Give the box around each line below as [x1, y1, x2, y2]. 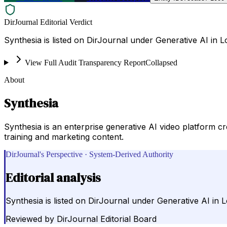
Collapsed [145, 58, 177, 67]
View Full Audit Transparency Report [24, 58, 145, 67]
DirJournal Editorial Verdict [4, 17, 92, 26]
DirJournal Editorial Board [57, 214, 157, 224]
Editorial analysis [6, 169, 101, 186]
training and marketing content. [4, 131, 124, 142]
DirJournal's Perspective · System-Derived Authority [6, 149, 173, 159]
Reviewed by [6, 214, 54, 224]
